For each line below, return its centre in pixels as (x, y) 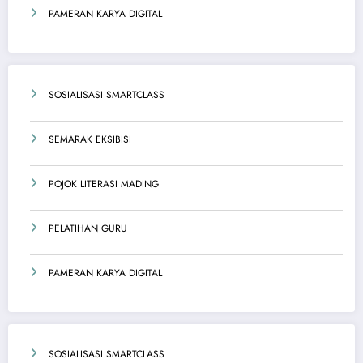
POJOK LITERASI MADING (104, 184)
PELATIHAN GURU (88, 229)
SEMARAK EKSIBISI (90, 140)
